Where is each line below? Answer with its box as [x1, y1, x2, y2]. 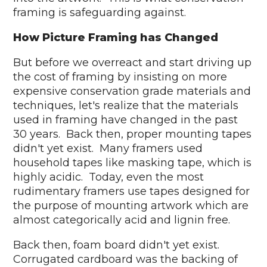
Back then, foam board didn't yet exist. [13, 238, 223, 252]
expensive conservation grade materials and [13, 85, 252, 98]
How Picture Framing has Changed [13, 31, 219, 45]
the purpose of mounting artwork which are [13, 199, 249, 213]
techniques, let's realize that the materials [13, 99, 239, 113]
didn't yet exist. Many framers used [13, 142, 203, 156]
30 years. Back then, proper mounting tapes [13, 128, 252, 141]
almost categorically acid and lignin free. [13, 213, 231, 227]
